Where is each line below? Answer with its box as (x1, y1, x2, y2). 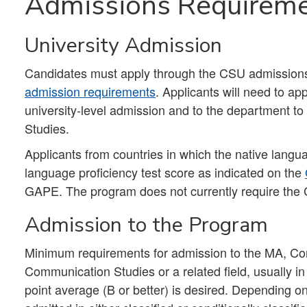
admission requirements (25, 82, 156, 100)
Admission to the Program (25, 210, 268, 239)
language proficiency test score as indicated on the (25, 163, 305, 181)
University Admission (25, 31, 222, 60)
